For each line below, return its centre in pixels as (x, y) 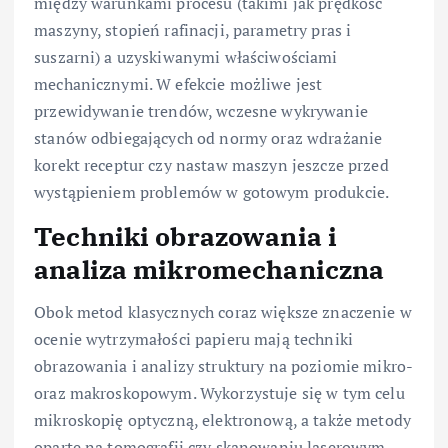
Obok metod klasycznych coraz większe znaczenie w (223, 311)
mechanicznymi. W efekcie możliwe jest (178, 84)
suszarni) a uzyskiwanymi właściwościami (186, 57)
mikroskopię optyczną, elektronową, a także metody (222, 419)
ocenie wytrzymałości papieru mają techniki (193, 338)
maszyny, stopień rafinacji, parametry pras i (193, 30)
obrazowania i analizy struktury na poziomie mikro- (223, 365)
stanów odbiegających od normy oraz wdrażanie (208, 138)
